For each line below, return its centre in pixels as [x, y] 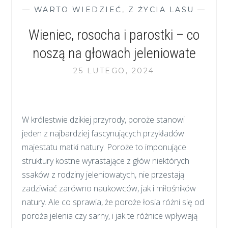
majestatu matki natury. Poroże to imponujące [104, 147]
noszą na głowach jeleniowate [114, 53]
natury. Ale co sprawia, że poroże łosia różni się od [113, 202]
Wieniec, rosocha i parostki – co [114, 35]
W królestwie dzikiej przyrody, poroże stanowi [104, 119]
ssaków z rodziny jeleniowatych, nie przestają [103, 174]
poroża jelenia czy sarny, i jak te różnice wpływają [110, 216]
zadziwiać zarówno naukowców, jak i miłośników [109, 188]
